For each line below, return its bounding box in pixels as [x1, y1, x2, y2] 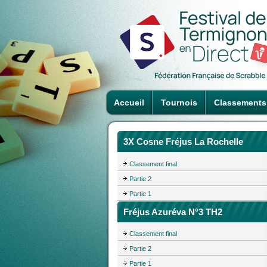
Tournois [161, 98, 197, 107]
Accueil [114, 98, 144, 107]
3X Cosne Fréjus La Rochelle [123, 136, 243, 147]
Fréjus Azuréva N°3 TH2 [123, 206, 222, 217]
